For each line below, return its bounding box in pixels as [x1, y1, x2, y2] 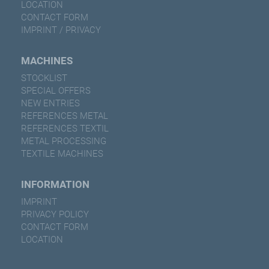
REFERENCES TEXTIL [21, 122, 109, 134]
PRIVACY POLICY [21, 208, 89, 220]
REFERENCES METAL [21, 110, 108, 121]
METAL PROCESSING [21, 135, 106, 147]
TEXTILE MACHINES [21, 148, 103, 159]
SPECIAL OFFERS [21, 85, 91, 96]
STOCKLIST [21, 72, 67, 83]
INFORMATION [21, 178, 89, 190]
